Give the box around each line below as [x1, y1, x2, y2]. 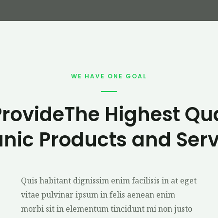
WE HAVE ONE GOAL [71, 72, 147, 80]
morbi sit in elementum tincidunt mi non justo [20, 203, 192, 214]
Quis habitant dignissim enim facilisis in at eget [20, 175, 197, 186]
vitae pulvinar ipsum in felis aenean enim [20, 189, 175, 200]
